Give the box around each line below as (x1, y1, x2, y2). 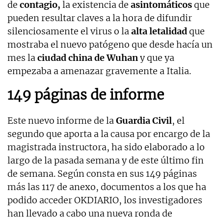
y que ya (138, 52, 174, 63)
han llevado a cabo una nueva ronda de (7, 207, 172, 219)
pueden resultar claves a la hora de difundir (7, 12, 192, 24)
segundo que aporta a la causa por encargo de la (7, 128, 210, 139)
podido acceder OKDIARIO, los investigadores (7, 194, 202, 206)
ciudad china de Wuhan (37, 52, 138, 63)
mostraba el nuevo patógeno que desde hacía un (7, 38, 213, 50)
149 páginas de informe (7, 85, 164, 104)
